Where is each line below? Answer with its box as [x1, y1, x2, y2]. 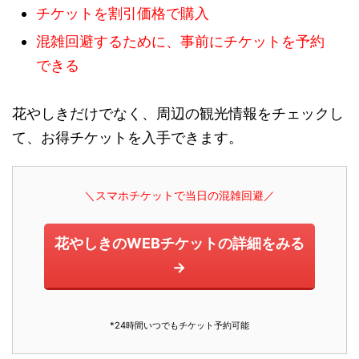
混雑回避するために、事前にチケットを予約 [36, 33, 325, 50]
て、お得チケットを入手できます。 [12, 129, 243, 147]
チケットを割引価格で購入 [36, 5, 209, 22]
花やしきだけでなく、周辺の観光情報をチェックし [12, 105, 344, 123]
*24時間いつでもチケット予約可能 [110, 320, 249, 332]
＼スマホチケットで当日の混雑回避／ [84, 188, 275, 203]
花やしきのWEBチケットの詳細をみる [54, 235, 305, 252]
